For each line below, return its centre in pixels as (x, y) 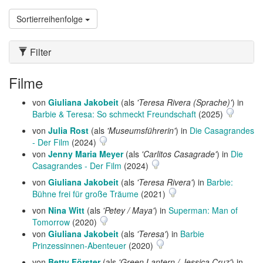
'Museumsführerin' (141, 130)
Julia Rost (68, 130)
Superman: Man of (203, 210)
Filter (39, 52)
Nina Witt (66, 210)
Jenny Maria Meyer (86, 154)
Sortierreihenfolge (51, 19)
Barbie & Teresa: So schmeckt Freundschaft (114, 114)
